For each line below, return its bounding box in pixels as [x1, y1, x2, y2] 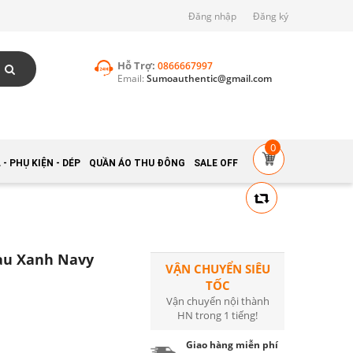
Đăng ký [253, 9, 288, 23]
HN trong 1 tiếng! [177, 307, 258, 322]
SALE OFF [194, 157, 239, 169]
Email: [117, 72, 144, 85]
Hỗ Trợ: [117, 58, 158, 72]
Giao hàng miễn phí [186, 337, 278, 351]
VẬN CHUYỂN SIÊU [165, 260, 270, 277]
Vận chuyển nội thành [165, 293, 269, 308]
